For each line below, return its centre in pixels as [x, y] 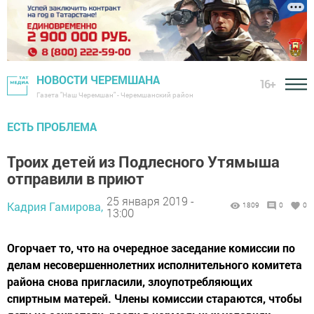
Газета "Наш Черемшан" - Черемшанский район [115, 95]
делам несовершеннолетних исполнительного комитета [155, 265]
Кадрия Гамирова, [55, 207]
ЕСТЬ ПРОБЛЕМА [52, 127]
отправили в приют [76, 179]
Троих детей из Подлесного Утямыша [143, 162]
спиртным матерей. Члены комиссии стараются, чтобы [155, 299]
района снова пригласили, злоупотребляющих [130, 282]
